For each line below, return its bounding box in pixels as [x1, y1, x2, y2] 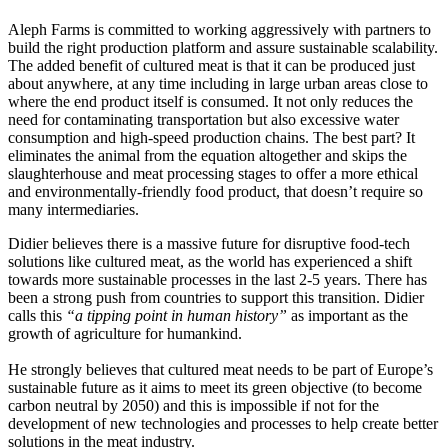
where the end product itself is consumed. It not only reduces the [8, 92, 413, 110]
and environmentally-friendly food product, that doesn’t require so [8, 182, 423, 200]
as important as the [287, 306, 408, 324]
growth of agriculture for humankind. [8, 324, 242, 342]
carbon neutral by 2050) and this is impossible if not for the [8, 396, 379, 414]
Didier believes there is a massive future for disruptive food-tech [8, 234, 410, 252]
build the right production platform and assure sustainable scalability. [8, 38, 438, 56]
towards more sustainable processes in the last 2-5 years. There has [8, 270, 427, 288]
